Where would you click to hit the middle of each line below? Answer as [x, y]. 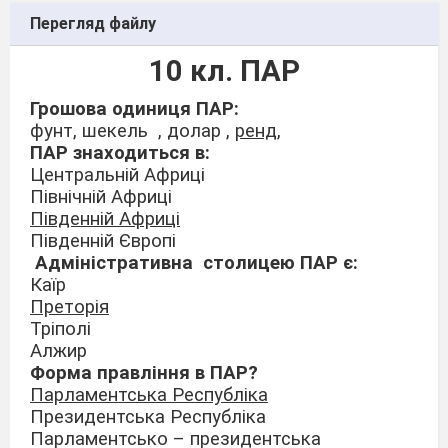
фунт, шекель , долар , [132, 130]
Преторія [69, 306]
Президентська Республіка [148, 416]
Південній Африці [105, 218]
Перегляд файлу [93, 23]
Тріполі [60, 328]
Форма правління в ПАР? [144, 372]
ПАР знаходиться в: [120, 152]
